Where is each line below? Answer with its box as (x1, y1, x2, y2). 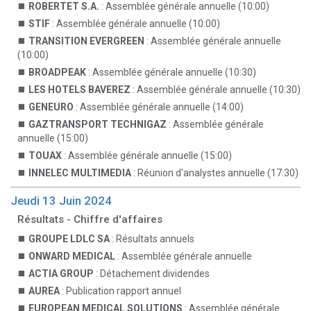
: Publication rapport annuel (60, 285, 181, 296)
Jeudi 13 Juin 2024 (10, 194, 112, 208)
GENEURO (28, 101, 74, 112)
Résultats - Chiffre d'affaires (17, 213, 162, 226)
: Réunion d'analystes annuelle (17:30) (131, 167, 299, 178)
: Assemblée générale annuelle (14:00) (74, 101, 244, 112)
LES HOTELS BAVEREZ (28, 84, 131, 95)
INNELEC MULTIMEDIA (28, 167, 131, 178)
